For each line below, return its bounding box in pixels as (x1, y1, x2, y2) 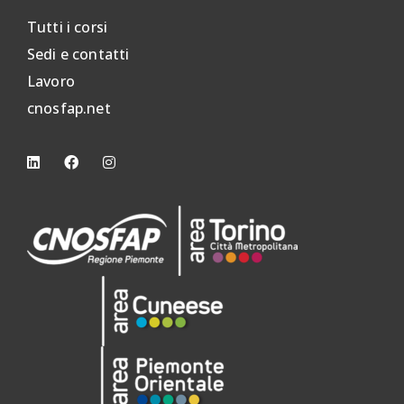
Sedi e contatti (27, 43, 130, 64)
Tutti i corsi (27, 16, 108, 37)
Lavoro (27, 70, 75, 91)
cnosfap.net (27, 97, 111, 118)
